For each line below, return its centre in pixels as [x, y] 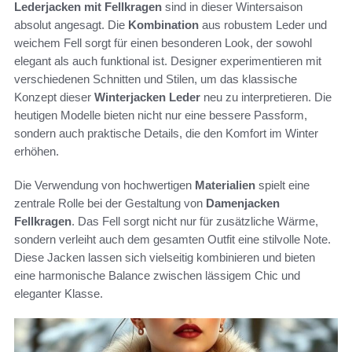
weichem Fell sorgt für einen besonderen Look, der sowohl [163, 42]
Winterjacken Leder [147, 97]
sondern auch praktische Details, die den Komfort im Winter [166, 133]
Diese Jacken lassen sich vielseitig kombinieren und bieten [165, 257]
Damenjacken [243, 203]
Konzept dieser [54, 97]
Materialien [225, 185]
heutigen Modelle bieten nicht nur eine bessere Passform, [161, 115]
